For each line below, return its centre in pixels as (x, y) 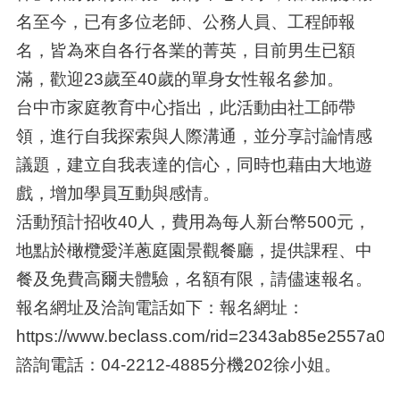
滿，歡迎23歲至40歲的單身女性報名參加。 (179, 78)
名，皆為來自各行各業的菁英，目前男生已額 (185, 50)
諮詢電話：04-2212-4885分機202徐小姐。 (178, 364)
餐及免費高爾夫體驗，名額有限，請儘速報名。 (194, 278)
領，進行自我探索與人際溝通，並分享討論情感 (194, 135)
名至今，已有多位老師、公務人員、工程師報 (185, 21)
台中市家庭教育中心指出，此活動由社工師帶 (185, 107)
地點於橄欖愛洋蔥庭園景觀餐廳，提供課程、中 (194, 250)
